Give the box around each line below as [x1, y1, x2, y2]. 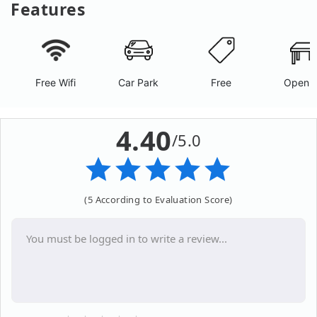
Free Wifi [35, 76, 76, 88]
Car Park [118, 76, 159, 88]
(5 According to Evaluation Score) [84, 193, 233, 206]
